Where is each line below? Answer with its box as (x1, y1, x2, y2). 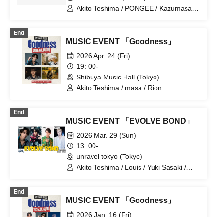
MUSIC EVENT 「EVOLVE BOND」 (66, 117, 194, 125)
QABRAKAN (77, 22, 113, 30)
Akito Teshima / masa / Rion (77, 84, 162, 92)
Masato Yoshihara (77, 172, 132, 180)
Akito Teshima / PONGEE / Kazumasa (77, 4, 192, 12)
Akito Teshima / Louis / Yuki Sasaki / (77, 163, 186, 171)
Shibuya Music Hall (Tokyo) (77, 73, 159, 81)
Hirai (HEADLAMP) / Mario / (77, 13, 161, 21)
